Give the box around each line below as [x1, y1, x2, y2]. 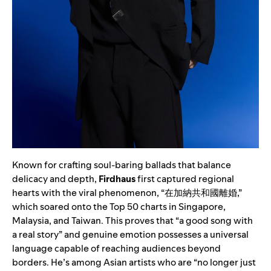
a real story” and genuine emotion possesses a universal [12, 227, 249, 241]
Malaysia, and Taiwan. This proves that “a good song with [12, 214, 253, 227]
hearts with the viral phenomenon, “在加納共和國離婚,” [12, 186, 242, 199]
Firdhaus [99, 172, 135, 185]
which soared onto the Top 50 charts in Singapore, [12, 200, 226, 213]
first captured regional [135, 172, 234, 185]
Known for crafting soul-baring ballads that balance [12, 158, 231, 171]
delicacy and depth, [12, 172, 99, 185]
